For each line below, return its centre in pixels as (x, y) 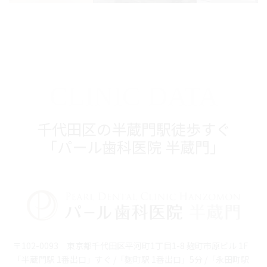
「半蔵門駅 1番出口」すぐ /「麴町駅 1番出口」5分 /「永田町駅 (131, 260)
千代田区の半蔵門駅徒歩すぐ (133, 128)
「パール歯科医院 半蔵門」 (133, 146)
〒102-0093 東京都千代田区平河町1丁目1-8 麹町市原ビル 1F (131, 246)
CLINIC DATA (133, 96)
